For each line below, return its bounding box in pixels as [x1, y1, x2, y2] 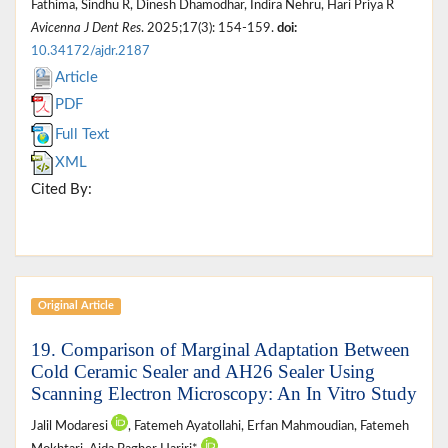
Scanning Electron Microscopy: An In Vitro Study [31, 382, 417, 404]
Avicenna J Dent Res [31, 21, 141, 34]
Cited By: [31, 181, 92, 197]
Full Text [55, 126, 109, 142]
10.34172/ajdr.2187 [31, 44, 150, 57]
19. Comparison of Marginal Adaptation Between [31, 338, 410, 360]
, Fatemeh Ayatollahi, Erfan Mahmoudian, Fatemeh [128, 419, 409, 432]
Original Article [37, 300, 114, 312]
